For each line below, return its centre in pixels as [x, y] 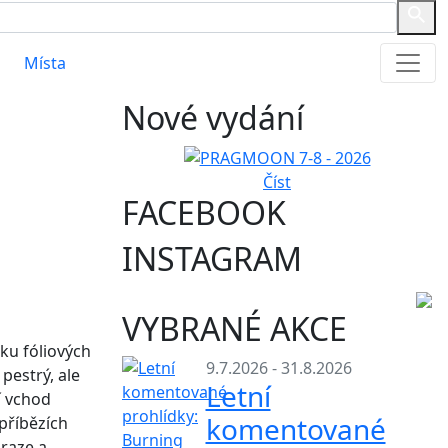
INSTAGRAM [212, 259]
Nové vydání [213, 117]
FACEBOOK [204, 213]
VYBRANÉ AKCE [234, 329]
